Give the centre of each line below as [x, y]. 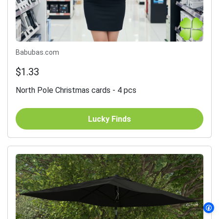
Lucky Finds [109, 119]
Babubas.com [37, 53]
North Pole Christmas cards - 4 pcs [76, 90]
